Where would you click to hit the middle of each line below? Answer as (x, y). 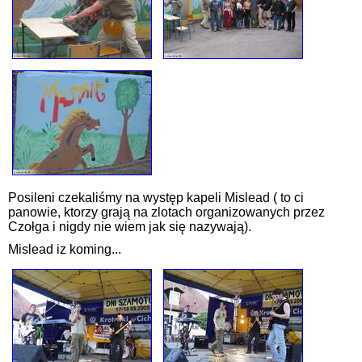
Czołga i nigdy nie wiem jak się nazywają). (130, 227)
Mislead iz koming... (65, 250)
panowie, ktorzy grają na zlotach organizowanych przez (166, 213)
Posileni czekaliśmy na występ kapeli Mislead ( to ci (156, 198)
